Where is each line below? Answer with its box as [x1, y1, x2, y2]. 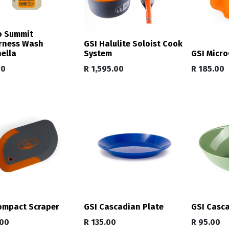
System [84, 48, 112, 58]
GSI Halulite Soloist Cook [84, 38, 182, 49]
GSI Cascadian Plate [84, 201, 164, 212]
